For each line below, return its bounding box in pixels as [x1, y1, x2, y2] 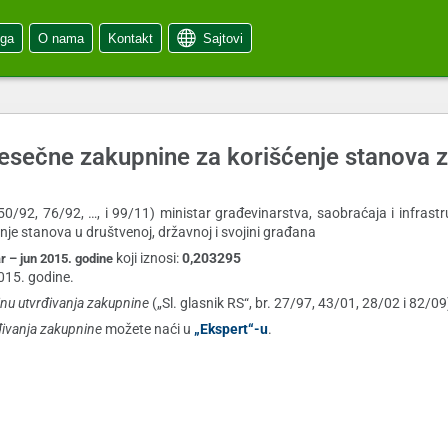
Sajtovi [203, 31, 244, 47]
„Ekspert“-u [194, 321, 268, 338]
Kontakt [108, 31, 154, 47]
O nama [38, 31, 85, 47]
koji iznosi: [116, 250, 183, 267]
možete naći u [105, 321, 194, 338]
